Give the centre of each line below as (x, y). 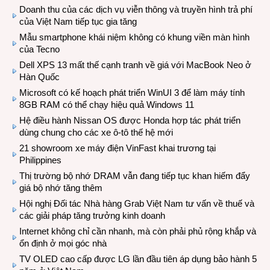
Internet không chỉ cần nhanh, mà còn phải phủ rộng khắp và (138, 231)
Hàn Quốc (39, 77)
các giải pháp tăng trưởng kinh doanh (92, 215)
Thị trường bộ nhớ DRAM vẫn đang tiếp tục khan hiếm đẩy (135, 176)
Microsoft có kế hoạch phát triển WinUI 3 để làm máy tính (132, 93)
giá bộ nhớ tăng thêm (61, 188)
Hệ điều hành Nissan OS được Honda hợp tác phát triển (130, 120)
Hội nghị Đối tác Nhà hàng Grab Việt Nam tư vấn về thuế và (137, 203)
